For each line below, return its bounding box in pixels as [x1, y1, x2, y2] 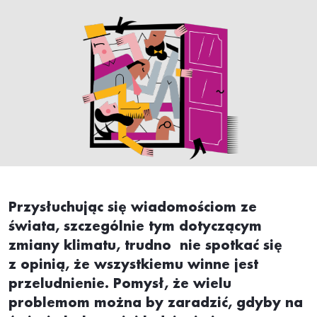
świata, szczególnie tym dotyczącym [8, 220, 262, 234]
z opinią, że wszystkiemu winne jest [8, 258, 258, 272]
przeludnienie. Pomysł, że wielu [8, 277, 231, 291]
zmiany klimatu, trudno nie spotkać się [8, 239, 282, 253]
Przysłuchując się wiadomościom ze [8, 201, 257, 214]
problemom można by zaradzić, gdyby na [8, 296, 303, 310]
